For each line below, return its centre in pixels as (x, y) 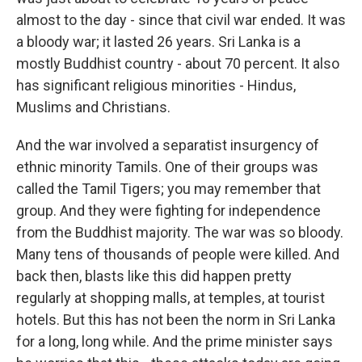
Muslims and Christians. (93, 107)
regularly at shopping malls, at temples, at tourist (170, 298)
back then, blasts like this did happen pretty (154, 276)
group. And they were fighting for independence (168, 210)
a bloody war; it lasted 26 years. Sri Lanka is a (158, 42)
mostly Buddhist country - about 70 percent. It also (178, 63)
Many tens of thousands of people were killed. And (178, 254)
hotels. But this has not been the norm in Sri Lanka (176, 320)
